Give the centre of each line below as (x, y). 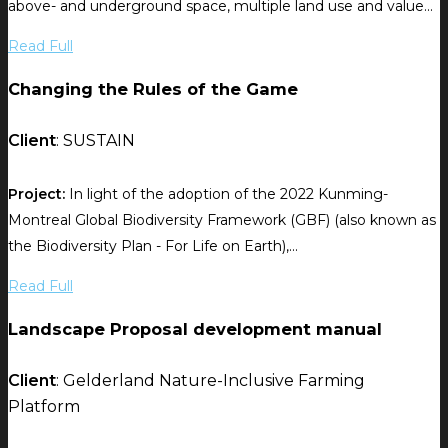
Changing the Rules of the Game (153, 88)
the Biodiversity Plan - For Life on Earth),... (153, 246)
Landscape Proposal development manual (195, 328)
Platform (44, 407)
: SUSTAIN (95, 141)
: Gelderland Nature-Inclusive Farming (210, 381)
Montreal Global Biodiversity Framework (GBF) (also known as (222, 220)
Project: (36, 194)
